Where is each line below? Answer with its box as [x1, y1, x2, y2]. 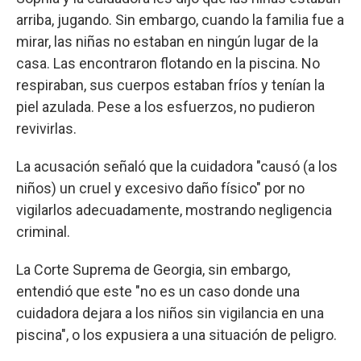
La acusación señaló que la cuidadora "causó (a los [16, 157, 338, 175]
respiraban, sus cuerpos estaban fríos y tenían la [16, 76, 325, 93]
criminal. [16, 222, 70, 240]
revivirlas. [16, 119, 77, 137]
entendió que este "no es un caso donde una [16, 282, 300, 300]
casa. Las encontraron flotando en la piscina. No [16, 54, 320, 72]
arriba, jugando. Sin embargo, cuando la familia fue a [16, 10, 344, 28]
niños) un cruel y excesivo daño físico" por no [16, 179, 305, 197]
